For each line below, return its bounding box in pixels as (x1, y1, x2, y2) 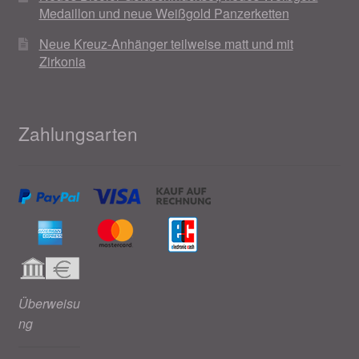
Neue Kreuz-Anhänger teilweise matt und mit (38, 34, 293, 54)
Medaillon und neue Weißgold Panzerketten (38, 4, 289, 23)
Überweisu (18, 293, 80, 313)
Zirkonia (38, 52, 86, 71)
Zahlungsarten (18, 119, 138, 146)
